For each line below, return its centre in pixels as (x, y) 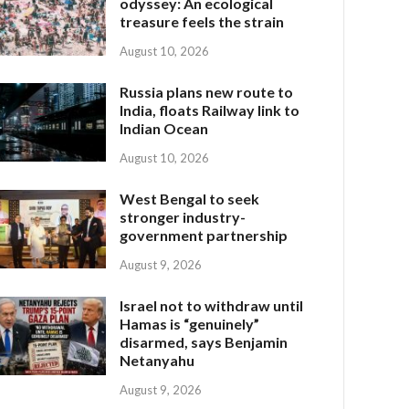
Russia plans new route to (207, 92)
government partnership (204, 235)
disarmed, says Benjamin (204, 341)
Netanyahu (157, 360)
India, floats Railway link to (210, 110)
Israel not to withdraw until (212, 305)
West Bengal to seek (190, 198)
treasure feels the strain (202, 22)
